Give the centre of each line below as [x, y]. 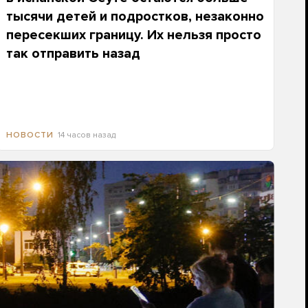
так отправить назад [73, 54]
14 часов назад [86, 135]
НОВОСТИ [30, 135]
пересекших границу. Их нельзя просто [133, 35]
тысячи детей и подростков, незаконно [135, 16]
